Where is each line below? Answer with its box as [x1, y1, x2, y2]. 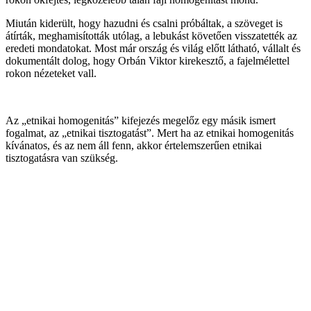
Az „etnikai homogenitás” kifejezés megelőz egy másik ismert [6, 114, 276, 126]
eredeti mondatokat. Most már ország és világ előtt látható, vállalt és [6, 42, 301, 54]
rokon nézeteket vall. [6, 67, 96, 79]
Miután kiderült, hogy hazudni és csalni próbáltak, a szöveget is [6, 17, 283, 29]
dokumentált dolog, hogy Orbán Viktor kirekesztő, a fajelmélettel [6, 54, 289, 67]
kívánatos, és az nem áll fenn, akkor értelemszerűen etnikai [6, 139, 262, 151]
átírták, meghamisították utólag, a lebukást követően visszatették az [6, 29, 297, 42]
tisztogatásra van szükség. [6, 151, 118, 164]
